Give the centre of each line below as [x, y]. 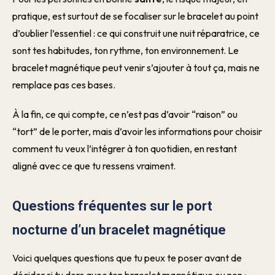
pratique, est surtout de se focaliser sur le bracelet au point [135, 16]
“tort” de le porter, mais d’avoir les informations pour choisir [137, 131]
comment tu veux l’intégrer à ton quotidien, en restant [125, 149]
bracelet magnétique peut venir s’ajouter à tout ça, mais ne [136, 68]
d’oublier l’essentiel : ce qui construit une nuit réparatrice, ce [136, 33]
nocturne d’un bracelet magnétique [119, 230]
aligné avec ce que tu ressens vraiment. [94, 166]
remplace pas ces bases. [64, 85]
